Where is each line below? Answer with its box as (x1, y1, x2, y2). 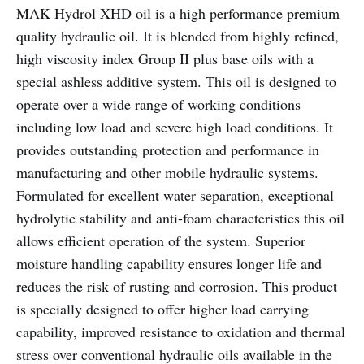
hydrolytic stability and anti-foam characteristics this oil (16, 208, 344, 227)
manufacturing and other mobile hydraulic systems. (16, 162, 318, 182)
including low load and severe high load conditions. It (16, 117, 333, 136)
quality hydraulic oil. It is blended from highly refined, (16, 26, 339, 45)
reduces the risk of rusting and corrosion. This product (16, 276, 337, 296)
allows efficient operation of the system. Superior (16, 231, 305, 250)
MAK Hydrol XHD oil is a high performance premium (16, 3, 340, 23)
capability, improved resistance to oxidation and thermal (16, 322, 345, 341)
